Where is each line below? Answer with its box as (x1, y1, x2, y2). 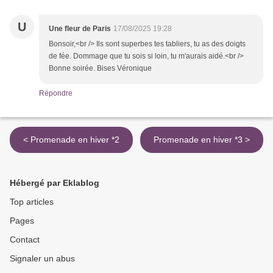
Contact (10, 235, 40, 245)
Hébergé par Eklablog (10, 178, 99, 188)
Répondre (39, 89, 73, 98)
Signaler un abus (10, 253, 75, 264)
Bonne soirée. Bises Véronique (49, 64, 152, 73)
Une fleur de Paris (49, 24, 111, 34)
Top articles (10, 197, 54, 207)
